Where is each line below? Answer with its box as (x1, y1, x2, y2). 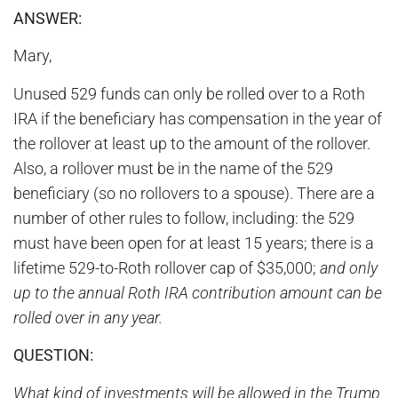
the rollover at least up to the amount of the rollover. (13, 133, 370, 153)
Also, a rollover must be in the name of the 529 (13, 158, 333, 178)
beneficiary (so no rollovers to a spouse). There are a (13, 183, 375, 203)
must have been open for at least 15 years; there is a (13, 233, 374, 252)
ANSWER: (13, 8, 82, 28)
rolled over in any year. (13, 307, 163, 327)
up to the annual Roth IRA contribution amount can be (13, 283, 382, 302)
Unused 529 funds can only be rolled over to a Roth (13, 84, 365, 103)
